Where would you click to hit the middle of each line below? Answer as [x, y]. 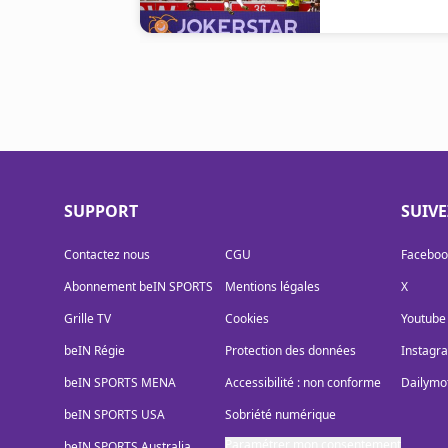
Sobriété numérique [280, 414]
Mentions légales [272, 286]
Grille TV [87, 318]
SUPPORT [101, 211]
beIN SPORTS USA [114, 414]
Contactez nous [107, 254]
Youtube [423, 318]
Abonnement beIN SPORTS [138, 286]
